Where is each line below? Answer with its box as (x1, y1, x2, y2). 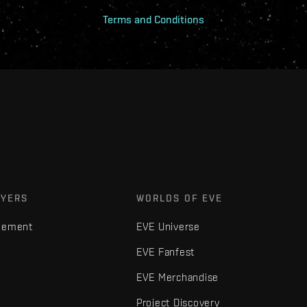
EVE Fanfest (136, 246, 195, 258)
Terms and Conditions (103, 13, 204, 27)
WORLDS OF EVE (136, 193, 223, 204)
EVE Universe (136, 221, 200, 233)
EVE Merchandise (136, 271, 219, 284)
